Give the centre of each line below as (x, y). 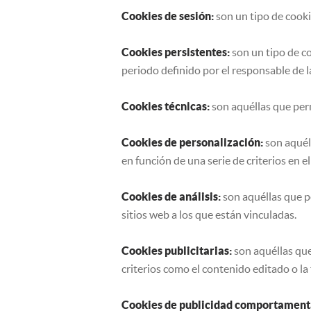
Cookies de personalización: (192, 142)
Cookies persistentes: (176, 52)
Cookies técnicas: (166, 106)
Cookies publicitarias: (177, 251)
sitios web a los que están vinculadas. (209, 215)
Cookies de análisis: (171, 196)
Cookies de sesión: (168, 16)
